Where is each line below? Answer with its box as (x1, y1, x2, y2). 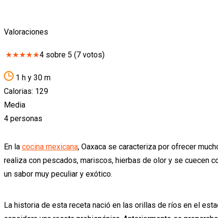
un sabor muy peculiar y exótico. (4, 169, 112, 179)
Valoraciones (4, 27, 48, 36)
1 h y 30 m (14, 73, 51, 82)
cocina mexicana (22, 142, 78, 151)
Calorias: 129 (4, 86, 48, 96)
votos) (81, 50, 105, 59)
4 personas (4, 113, 42, 123)
